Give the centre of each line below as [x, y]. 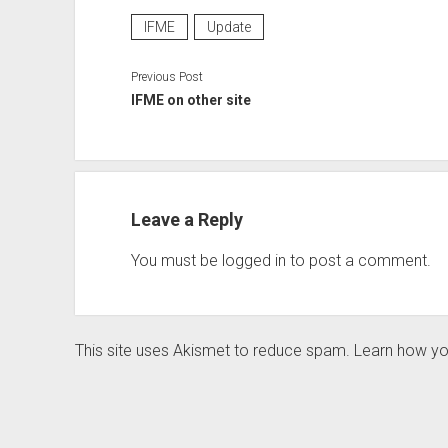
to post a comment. [358, 260]
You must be [176, 260]
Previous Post [166, 76]
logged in [253, 260]
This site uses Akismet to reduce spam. [214, 350]
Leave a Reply [186, 219]
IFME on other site [190, 99]
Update [228, 26]
